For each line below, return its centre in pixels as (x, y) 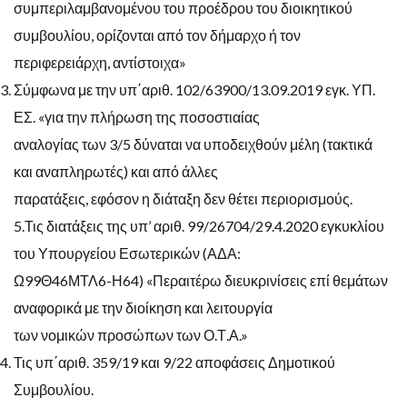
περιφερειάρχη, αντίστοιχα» (100, 62)
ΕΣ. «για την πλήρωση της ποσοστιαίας (137, 116)
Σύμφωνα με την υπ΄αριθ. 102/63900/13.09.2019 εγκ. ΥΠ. (194, 89)
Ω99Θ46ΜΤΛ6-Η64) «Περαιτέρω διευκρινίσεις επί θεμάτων (201, 280)
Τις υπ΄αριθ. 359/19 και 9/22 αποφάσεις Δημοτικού (174, 362)
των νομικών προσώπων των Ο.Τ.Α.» (131, 334)
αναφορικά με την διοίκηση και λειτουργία (143, 307)
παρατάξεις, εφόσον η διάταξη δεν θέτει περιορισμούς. (183, 198)
